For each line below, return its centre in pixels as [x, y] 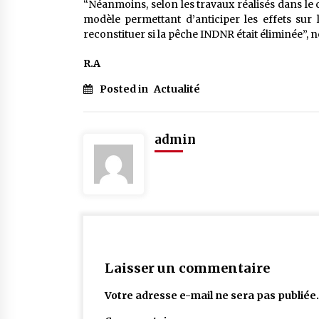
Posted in [125, 89]
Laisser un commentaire [187, 268]
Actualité [177, 89]
